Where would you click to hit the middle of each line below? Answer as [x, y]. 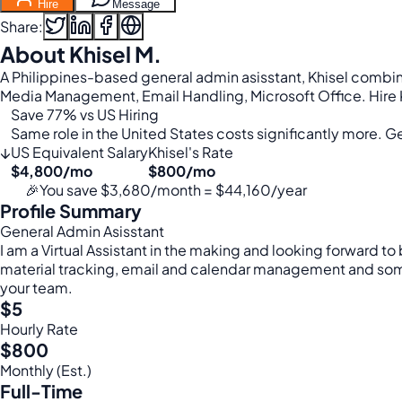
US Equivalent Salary [79, 152]
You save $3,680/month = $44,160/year [173, 190]
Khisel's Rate [191, 152]
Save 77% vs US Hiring [85, 114]
